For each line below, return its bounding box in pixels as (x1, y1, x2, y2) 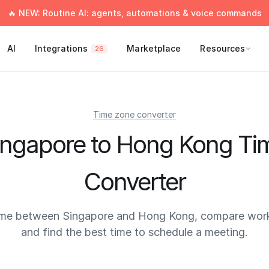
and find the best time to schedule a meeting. (21, 226, 248, 238)
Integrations (34, 43, 88, 53)
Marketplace (127, 43, 181, 53)
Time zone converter (93, 109, 176, 119)
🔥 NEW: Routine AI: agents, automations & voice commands (7, 8, 262, 18)
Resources (200, 43, 246, 53)
